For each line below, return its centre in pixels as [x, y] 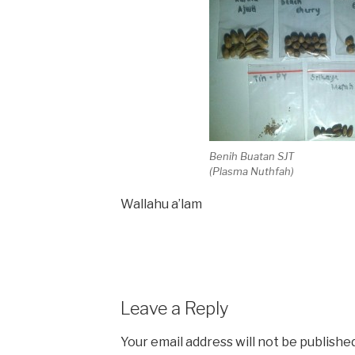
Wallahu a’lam [161, 204]
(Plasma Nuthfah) [251, 172]
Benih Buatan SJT [251, 157]
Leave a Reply [174, 308]
